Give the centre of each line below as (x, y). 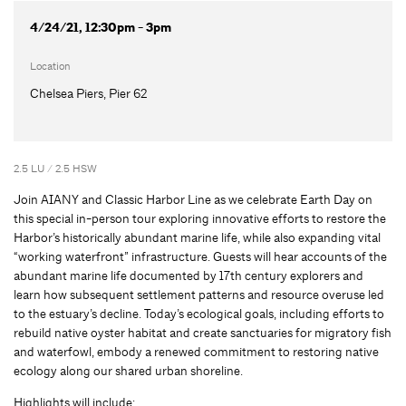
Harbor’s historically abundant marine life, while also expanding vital (197, 237)
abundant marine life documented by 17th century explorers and (188, 275)
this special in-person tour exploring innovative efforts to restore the (200, 218)
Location (50, 66)
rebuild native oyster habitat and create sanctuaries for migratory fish (203, 332)
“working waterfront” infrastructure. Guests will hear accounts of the (200, 256)
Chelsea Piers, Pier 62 (88, 93)
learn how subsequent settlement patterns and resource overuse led (199, 294)
